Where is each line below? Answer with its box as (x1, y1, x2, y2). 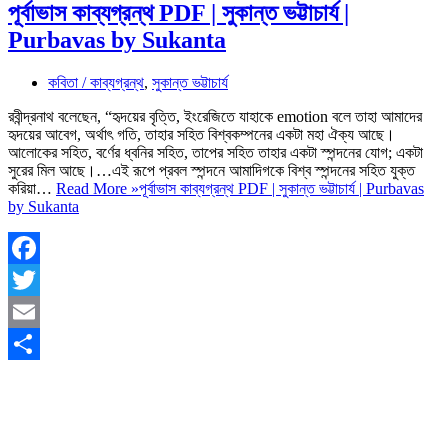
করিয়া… (8, 180, 56, 198)
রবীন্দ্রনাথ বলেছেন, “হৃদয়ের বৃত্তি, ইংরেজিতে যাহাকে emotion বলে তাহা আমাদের (8, 108, 422, 126)
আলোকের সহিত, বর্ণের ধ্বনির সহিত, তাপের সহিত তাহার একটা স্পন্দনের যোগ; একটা (8, 144, 423, 162)
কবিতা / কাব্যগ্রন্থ (48, 74, 144, 92)
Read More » (56, 180, 139, 198)
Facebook (8, 271, 70, 289)
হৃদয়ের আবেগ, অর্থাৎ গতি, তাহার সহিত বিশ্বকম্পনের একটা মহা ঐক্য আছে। (8, 126, 395, 144)
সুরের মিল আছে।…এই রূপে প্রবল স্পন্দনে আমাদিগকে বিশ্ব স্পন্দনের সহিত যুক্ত (8, 162, 415, 180)
